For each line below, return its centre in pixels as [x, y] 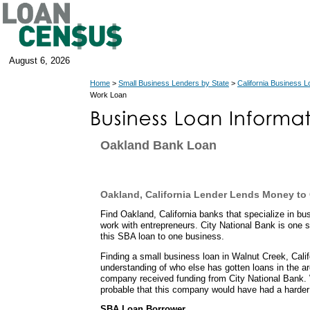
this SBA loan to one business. [162, 236]
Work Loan [108, 95]
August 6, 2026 [39, 61]
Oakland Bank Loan [158, 145]
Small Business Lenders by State [174, 83]
